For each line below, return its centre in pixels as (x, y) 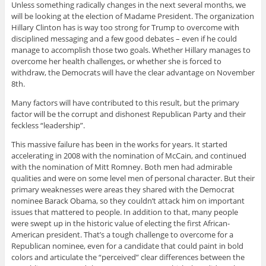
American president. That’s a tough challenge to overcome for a (122, 235)
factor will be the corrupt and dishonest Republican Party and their (128, 114)
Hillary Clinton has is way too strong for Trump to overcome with (125, 28)
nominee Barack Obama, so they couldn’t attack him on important (128, 201)
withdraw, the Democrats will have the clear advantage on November (133, 73)
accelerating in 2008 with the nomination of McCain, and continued (129, 156)
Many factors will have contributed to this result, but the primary (125, 103)
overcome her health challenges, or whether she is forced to (116, 61)
